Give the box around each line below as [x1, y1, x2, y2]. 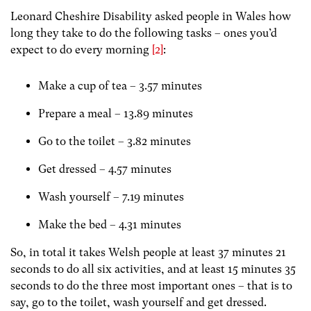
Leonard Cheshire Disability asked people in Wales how [10, 10, 291, 24]
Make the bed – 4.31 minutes [38, 217, 181, 231]
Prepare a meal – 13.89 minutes [38, 106, 193, 120]
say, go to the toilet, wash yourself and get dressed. [10, 295, 267, 309]
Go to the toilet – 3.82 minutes [38, 134, 191, 148]
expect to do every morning [10, 43, 152, 57]
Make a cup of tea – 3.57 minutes [38, 78, 202, 92]
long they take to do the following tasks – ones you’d [10, 26, 277, 40]
